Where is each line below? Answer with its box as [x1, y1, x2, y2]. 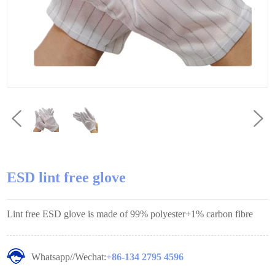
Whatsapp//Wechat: [31, 252, 107, 263]
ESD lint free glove [7, 169, 126, 186]
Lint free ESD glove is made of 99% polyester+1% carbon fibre [7, 209, 254, 220]
